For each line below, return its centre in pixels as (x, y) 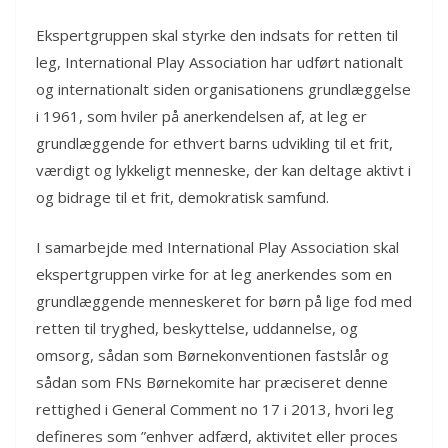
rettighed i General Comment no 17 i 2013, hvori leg (215, 408)
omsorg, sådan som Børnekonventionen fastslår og (212, 354)
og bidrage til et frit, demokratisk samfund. (182, 197)
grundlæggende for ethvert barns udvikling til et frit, (214, 143)
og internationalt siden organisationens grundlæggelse (223, 89)
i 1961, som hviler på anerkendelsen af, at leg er (201, 116)
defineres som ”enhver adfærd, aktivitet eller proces (217, 435)
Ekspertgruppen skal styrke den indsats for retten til (217, 35)
